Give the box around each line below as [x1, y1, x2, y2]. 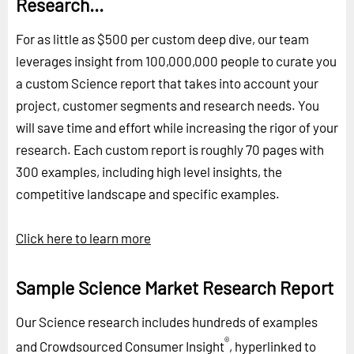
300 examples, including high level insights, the [16, 163, 282, 179]
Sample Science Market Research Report [16, 276, 333, 299]
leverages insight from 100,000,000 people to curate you [16, 52, 337, 69]
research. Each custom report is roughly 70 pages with [16, 141, 324, 157]
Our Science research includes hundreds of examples [16, 313, 318, 330]
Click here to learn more [16, 229, 151, 246]
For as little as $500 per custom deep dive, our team [16, 30, 309, 47]
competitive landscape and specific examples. [16, 185, 280, 201]
